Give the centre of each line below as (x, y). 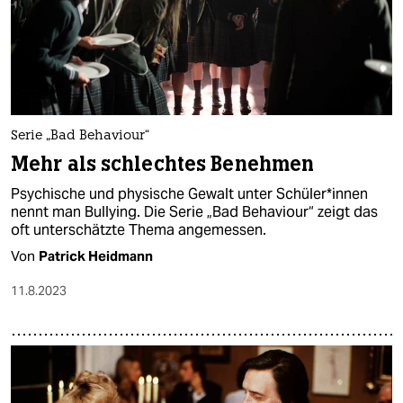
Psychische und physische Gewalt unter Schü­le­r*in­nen (189, 193)
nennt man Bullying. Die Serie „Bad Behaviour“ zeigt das (194, 211)
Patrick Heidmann (96, 255)
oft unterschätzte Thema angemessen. (139, 229)
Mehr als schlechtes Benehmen (163, 164)
